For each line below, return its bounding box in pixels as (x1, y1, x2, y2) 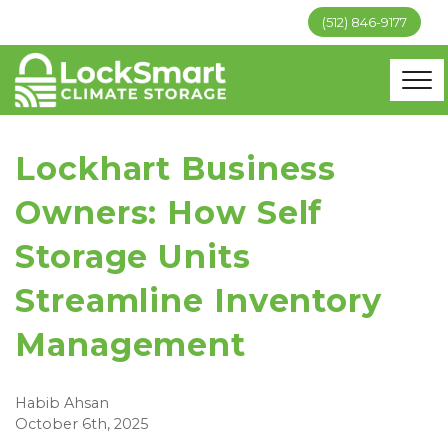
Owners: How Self (15, 193, 323, 232)
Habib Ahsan (15, 394, 109, 412)
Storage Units (15, 237, 251, 276)
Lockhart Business (15, 149, 337, 188)
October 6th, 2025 (15, 415, 148, 433)
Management (15, 325, 246, 364)
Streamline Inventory (15, 281, 382, 320)
